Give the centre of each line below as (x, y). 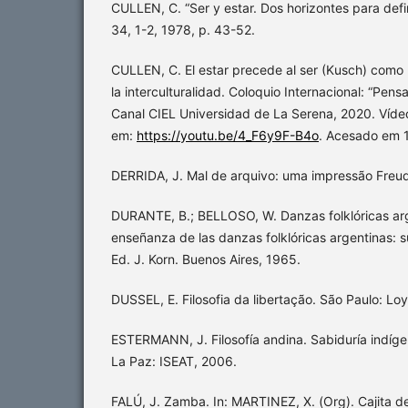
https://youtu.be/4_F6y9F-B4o (228, 136)
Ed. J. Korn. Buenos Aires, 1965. (206, 260)
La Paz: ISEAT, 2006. (174, 362)
